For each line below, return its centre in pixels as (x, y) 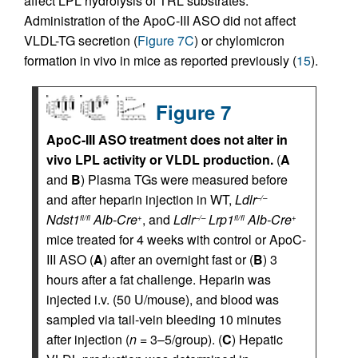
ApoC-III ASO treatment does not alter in (167, 139)
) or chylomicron (239, 40)
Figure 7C (166, 40)
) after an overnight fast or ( (178, 259)
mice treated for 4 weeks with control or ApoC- (176, 239)
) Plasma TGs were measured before (184, 179)
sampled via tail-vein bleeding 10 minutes (164, 319)
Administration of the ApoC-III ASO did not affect (160, 20)
